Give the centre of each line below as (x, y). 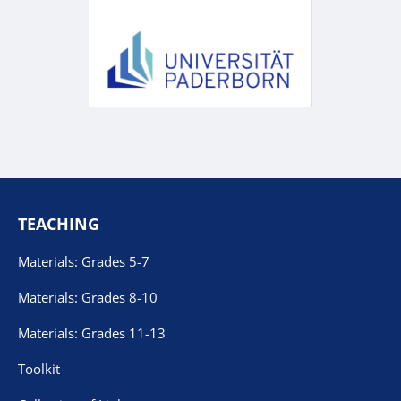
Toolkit (39, 368)
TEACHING (59, 223)
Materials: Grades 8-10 (88, 297)
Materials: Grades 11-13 (92, 333)
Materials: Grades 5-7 (84, 261)
